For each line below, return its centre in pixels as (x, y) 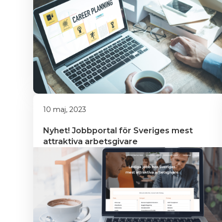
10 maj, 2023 (65, 110)
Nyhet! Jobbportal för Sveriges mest (119, 131)
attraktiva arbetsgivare (90, 141)
